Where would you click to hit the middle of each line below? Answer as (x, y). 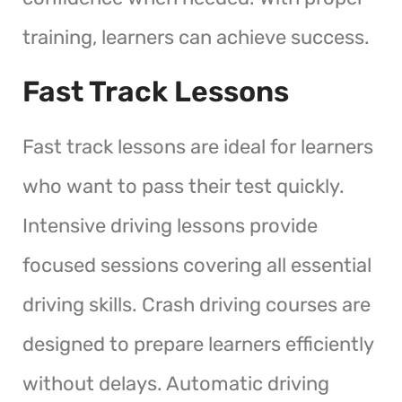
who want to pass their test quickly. (184, 186)
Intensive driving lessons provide (170, 225)
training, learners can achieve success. (196, 37)
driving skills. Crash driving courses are (197, 304)
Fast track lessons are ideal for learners (198, 146)
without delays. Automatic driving (176, 383)
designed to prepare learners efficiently (198, 344)
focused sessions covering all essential (197, 265)
